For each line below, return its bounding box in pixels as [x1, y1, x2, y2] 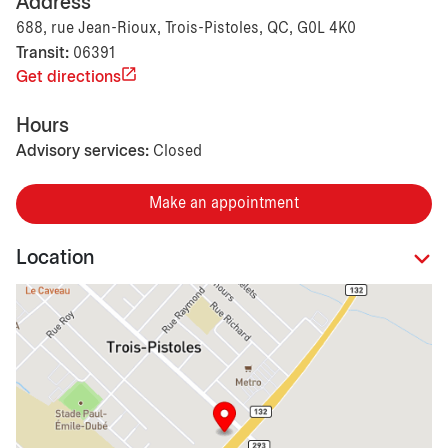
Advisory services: [16, 143, 149, 159]
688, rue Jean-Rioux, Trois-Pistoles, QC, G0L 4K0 [16, 20, 356, 36]
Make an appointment [149, 195, 299, 211]
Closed [153, 143, 202, 159]
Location [16, 249, 94, 269]
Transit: [16, 45, 69, 61]
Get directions [16, 69, 121, 85]
